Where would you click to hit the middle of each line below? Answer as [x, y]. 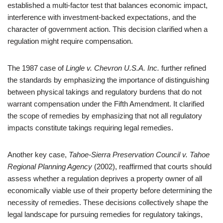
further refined [183, 68]
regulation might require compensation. [70, 41]
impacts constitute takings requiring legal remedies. [90, 128]
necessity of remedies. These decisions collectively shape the [108, 202]
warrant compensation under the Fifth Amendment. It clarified [106, 104]
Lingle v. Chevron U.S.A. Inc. [112, 68]
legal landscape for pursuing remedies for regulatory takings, [105, 214]
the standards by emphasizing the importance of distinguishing [108, 80]
